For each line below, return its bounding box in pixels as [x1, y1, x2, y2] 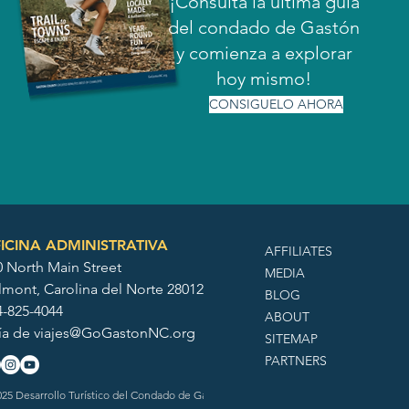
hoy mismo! [216, 68, 312, 89]
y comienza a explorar [175, 42, 352, 64]
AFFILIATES [265, 243, 333, 259]
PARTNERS [265, 352, 328, 369]
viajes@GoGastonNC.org [33, 324, 195, 341]
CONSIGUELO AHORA [208, 96, 343, 112]
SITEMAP [265, 330, 319, 347]
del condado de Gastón [168, 16, 361, 38]
